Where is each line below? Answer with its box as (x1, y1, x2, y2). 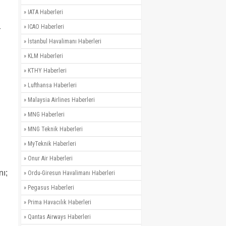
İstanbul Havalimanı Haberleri (28, 38, 101, 45)
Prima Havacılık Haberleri (28, 199, 91, 206)
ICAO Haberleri (28, 23, 64, 30)
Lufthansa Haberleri (28, 82, 77, 89)
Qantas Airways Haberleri (28, 213, 91, 220)
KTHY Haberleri (28, 67, 67, 74)
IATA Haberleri (28, 9, 63, 16)
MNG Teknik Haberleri (28, 126, 83, 133)
